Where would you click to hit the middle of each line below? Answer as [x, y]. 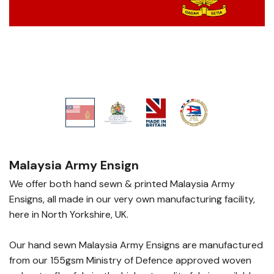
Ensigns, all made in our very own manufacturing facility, [132, 199]
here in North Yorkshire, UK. [69, 214]
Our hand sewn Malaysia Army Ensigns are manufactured [136, 245]
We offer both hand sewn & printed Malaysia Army [122, 184]
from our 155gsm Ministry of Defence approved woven [130, 260]
